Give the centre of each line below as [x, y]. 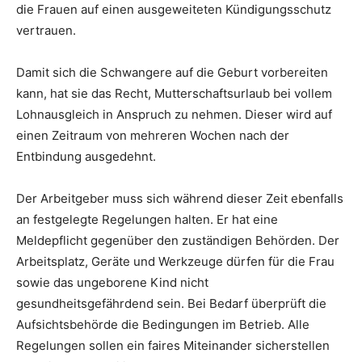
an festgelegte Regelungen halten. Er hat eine [147, 219]
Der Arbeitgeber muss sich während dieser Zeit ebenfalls [180, 198]
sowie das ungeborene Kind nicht [112, 282]
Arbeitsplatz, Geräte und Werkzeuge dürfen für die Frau [175, 261]
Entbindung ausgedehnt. [86, 156]
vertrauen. [46, 30]
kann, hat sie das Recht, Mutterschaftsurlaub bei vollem [174, 93]
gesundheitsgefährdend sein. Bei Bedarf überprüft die [171, 303]
